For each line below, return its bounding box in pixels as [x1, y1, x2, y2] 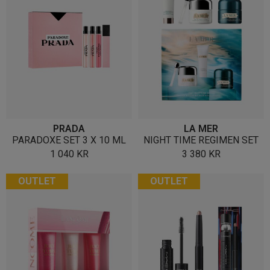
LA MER [184, 122, 218, 134]
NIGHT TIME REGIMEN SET [143, 134, 259, 146]
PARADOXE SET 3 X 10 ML [12, 134, 126, 146]
